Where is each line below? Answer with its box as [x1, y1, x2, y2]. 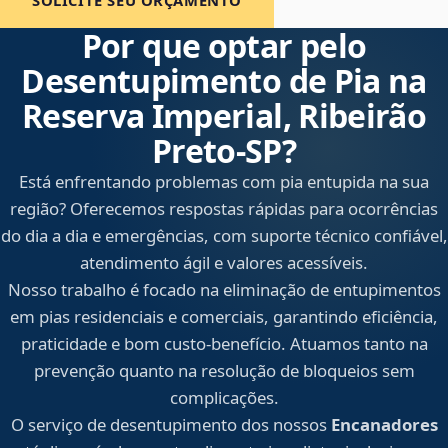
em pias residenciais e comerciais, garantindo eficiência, [10, 305, 438, 329]
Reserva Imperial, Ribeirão [21, 94, 427, 138]
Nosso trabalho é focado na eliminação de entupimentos [7, 278, 441, 302]
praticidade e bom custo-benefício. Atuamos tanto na [20, 332, 428, 356]
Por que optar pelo [81, 24, 367, 68]
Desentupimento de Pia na [21, 59, 427, 103]
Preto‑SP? [151, 129, 297, 173]
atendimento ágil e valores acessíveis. [80, 251, 368, 275]
